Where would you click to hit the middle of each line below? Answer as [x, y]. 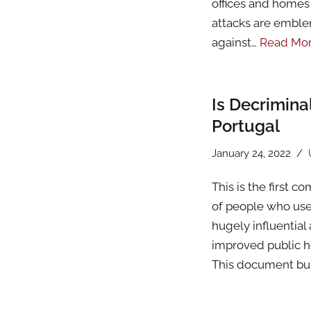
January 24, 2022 [251, 153]
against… [235, 42]
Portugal [245, 126]
